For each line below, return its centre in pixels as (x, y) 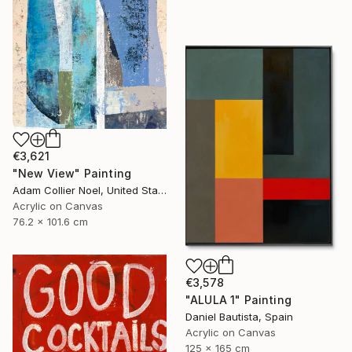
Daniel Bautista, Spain (239, 317)
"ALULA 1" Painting (238, 300)
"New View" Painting (72, 174)
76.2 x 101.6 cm (50, 222)
